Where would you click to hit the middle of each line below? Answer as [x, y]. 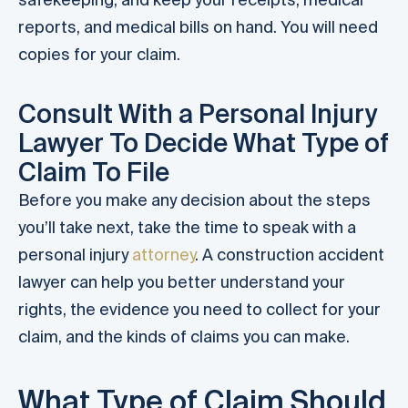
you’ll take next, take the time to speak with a [187, 228]
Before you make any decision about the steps [194, 200]
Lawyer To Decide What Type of [204, 143]
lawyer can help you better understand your [182, 282]
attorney [163, 255]
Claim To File [94, 172]
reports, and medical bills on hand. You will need [198, 26]
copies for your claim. [99, 54]
